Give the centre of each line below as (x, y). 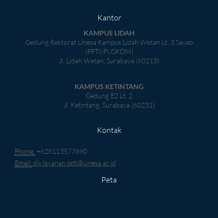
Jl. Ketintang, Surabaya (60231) (109, 105)
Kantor (109, 17)
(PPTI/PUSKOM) (109, 51)
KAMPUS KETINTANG (109, 86)
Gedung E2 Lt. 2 (109, 95)
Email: (23, 163)
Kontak (109, 130)
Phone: (25, 151)
